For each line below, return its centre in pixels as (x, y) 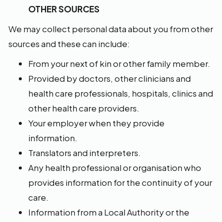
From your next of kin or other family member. (119, 63)
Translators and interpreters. (84, 153)
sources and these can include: (69, 44)
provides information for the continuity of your (120, 182)
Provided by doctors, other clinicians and (110, 78)
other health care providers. (84, 108)
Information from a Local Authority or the (109, 212)
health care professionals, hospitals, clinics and (121, 93)
